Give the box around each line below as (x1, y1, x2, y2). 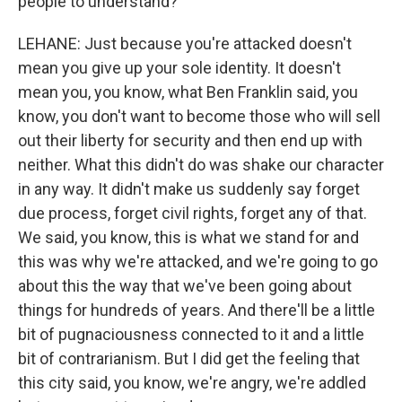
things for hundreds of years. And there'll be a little (18, 301, 375, 319)
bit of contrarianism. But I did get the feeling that (18, 349, 360, 368)
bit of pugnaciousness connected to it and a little (18, 325, 364, 344)
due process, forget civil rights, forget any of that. (18, 204, 367, 223)
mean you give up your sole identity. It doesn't (18, 58, 341, 77)
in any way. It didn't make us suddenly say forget (18, 179, 360, 198)
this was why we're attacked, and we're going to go (18, 252, 378, 271)
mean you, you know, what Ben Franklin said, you (18, 83, 358, 101)
